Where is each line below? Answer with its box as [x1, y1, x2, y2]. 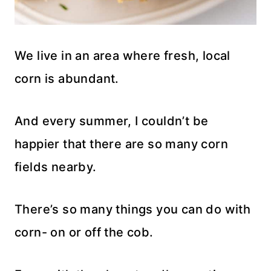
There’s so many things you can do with [15, 201, 251, 217]
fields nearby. [15, 159, 97, 174]
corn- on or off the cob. [15, 224, 154, 240]
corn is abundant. [15, 71, 119, 86]
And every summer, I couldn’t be [15, 113, 209, 128]
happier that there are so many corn [15, 136, 228, 151]
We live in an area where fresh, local [15, 48, 230, 63]
